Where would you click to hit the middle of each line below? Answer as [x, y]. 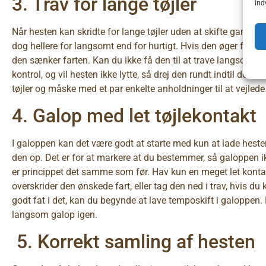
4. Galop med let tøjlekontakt [134, 115]
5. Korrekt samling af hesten [134, 242]
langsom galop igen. [55, 214]
